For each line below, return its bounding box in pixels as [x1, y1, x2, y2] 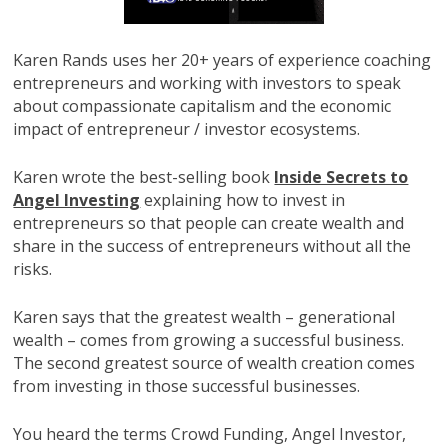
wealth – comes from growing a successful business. [13, 328, 405, 351]
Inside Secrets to [274, 165, 409, 188]
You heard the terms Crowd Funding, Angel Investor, [13, 422, 407, 445]
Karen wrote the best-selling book [13, 165, 275, 188]
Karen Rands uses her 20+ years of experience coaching [13, 48, 432, 71]
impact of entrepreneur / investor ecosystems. [13, 117, 361, 140]
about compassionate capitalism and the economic [13, 94, 392, 117]
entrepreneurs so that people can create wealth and [13, 211, 405, 234]
